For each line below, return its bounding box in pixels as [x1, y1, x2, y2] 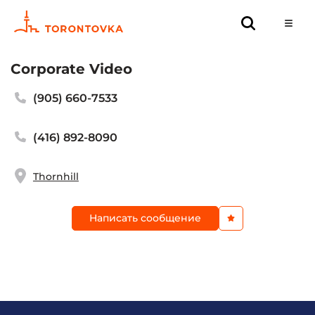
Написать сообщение [89, 212, 201, 224]
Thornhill [32, 170, 79, 184]
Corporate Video [11, 60, 132, 77]
